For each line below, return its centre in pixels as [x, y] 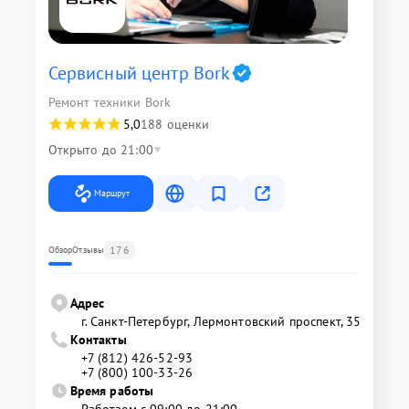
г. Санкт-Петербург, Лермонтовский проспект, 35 [221, 322]
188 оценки [175, 125]
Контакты [98, 340]
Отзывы [89, 250]
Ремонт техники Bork [110, 103]
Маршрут [111, 194]
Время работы [112, 391]
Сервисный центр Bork [139, 73]
